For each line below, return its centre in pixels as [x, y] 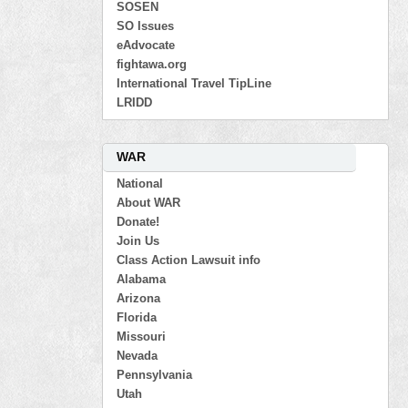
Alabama [142, 279]
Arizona [139, 298]
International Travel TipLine [194, 83]
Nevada [138, 355]
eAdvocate [146, 45]
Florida [137, 317]
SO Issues [146, 25]
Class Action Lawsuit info [189, 260]
